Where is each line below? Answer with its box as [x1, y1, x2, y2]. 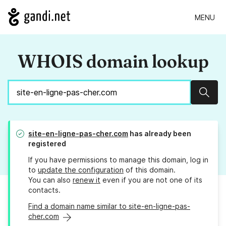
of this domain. [124, 165, 176, 175]
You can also [28, 176, 73, 185]
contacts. [28, 186, 61, 195]
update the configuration [38, 165, 124, 175]
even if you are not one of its [100, 176, 202, 185]
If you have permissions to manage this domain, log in [28, 155, 208, 164]
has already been [128, 129, 191, 138]
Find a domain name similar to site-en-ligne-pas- [28, 202, 190, 211]
